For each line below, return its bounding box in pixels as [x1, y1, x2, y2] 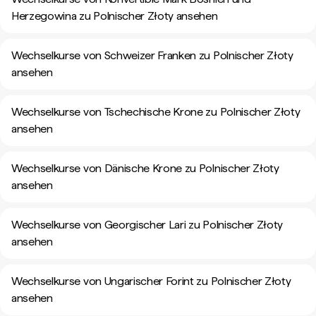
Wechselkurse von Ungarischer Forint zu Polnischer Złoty [11, 274, 291, 288]
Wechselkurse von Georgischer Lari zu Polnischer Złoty [11, 218, 284, 231]
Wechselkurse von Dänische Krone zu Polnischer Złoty [11, 162, 279, 175]
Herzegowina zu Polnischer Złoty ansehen [11, 9, 218, 23]
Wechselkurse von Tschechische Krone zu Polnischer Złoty [11, 105, 300, 119]
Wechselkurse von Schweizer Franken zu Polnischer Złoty [11, 49, 293, 62]
